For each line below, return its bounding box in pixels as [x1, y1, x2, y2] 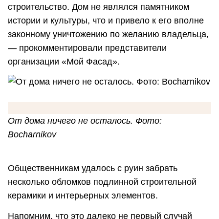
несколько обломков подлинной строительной [8, 177, 197, 187]
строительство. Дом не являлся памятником [8, 1, 189, 12]
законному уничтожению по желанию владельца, [8, 29, 209, 39]
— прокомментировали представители [8, 43, 167, 53]
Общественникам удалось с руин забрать [8, 163, 177, 174]
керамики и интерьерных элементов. [8, 191, 160, 201]
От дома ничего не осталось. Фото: [8, 116, 162, 126]
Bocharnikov [8, 130, 56, 140]
